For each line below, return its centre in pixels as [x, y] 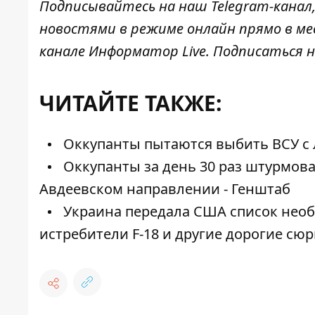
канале [64, 51]
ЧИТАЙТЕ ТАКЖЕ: [131, 103]
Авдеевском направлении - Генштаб [165, 189]
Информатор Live [147, 51]
